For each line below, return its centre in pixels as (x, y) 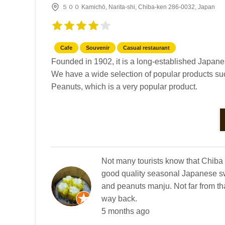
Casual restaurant (146, 48)
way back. (119, 199)
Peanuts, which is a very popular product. (124, 87)
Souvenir (98, 48)
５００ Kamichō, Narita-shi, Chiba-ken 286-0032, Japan (138, 7)
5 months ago (126, 211)
